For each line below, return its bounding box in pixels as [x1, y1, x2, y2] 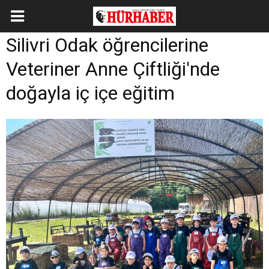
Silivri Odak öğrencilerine [6, 34, 208, 56]
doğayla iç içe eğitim [6, 82, 175, 104]
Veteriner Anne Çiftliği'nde [6, 58, 220, 80]
